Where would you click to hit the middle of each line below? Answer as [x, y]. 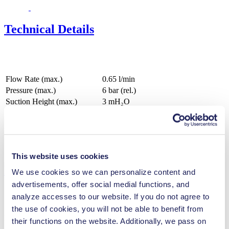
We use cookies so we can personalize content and [104, 172]
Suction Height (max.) [41, 102]
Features [27, 170]
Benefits [17, 218]
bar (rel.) [122, 90]
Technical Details [49, 29]
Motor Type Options [39, 147]
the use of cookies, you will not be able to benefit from [108, 209]
